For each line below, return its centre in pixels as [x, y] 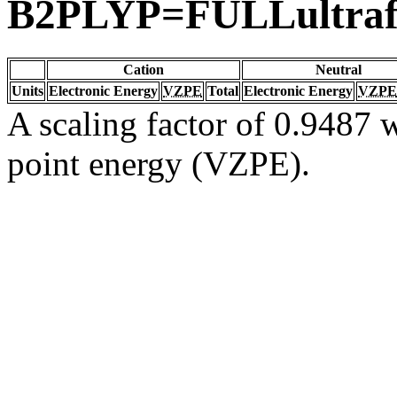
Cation [144, 69]
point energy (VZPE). [159, 163]
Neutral [339, 69]
